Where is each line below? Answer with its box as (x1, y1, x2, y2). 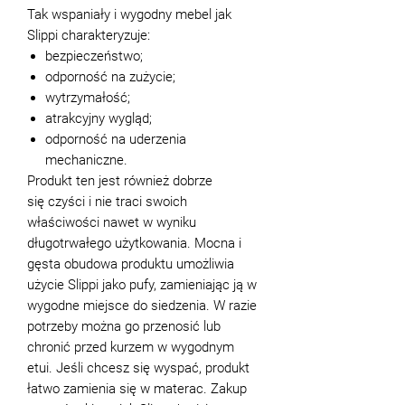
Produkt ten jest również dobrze (27, 172, 212, 189)
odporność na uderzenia (45, 130, 186, 147)
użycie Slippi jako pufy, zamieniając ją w (27, 276, 257, 293)
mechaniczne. (45, 151, 127, 168)
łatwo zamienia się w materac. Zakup (27, 380, 247, 397)
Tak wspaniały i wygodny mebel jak (27, 5, 231, 23)
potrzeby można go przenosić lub (27, 317, 221, 334)
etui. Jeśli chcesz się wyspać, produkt (27, 359, 250, 376)
